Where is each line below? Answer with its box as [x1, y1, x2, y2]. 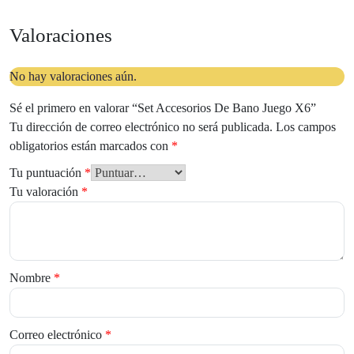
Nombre [9, 271, 54, 285]
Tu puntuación [9, 166, 85, 180]
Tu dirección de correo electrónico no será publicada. [9, 120, 273, 134]
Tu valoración [9, 185, 81, 199]
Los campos [276, 120, 336, 134]
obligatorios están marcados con [9, 139, 171, 153]
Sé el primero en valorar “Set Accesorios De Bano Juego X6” [9, 101, 316, 115]
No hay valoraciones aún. [9, 70, 137, 84]
